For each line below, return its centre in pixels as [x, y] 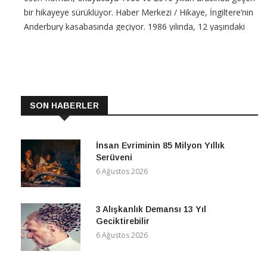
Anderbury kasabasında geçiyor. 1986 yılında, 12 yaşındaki [134, 27]
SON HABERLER [64, 106]
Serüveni [114, 158]
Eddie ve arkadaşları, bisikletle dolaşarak [101, 41]
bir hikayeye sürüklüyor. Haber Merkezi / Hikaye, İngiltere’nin [139, 13]
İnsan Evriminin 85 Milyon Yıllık [160, 146]
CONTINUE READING [73, 74]
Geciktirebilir [123, 221]
